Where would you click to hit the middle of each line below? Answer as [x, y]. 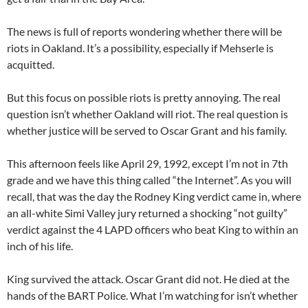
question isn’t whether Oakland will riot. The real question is [147, 114]
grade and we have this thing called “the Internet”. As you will [149, 180]
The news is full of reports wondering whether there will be [144, 32]
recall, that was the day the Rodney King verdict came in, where [154, 197]
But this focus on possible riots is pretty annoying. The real [144, 98]
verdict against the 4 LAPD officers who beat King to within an [153, 230]
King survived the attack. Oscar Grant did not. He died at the [148, 279]
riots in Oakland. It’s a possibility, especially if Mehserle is [140, 48]
